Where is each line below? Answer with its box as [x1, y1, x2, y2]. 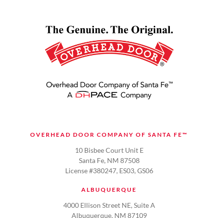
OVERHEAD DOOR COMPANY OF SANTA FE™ [30, 131, 188, 139]
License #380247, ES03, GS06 [65, 166, 153, 175]
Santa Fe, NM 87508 [78, 156, 140, 165]
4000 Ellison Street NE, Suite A [63, 201, 155, 210]
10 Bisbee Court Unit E [74, 146, 144, 155]
